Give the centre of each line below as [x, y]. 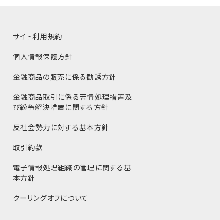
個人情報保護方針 [43, 56]
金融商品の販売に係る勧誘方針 [65, 76]
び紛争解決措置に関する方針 [61, 107]
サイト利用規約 [38, 36]
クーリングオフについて [51, 198]
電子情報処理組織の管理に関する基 [72, 167]
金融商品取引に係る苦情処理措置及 [72, 96]
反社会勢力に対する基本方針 [61, 127]
